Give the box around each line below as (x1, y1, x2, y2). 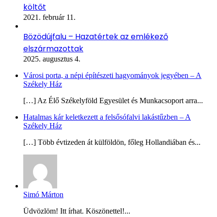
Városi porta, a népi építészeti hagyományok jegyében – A (23, 71, 201, 79)
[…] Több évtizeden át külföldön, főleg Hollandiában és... (23, 138, 201, 146)
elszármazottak (23, 43, 83, 54)
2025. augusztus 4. (23, 54, 80, 63)
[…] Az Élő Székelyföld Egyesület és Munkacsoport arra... (23, 96, 203, 105)
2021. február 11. (23, 13, 76, 21)
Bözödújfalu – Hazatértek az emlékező (23, 31, 168, 42)
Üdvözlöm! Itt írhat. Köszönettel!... (23, 206, 130, 215)
